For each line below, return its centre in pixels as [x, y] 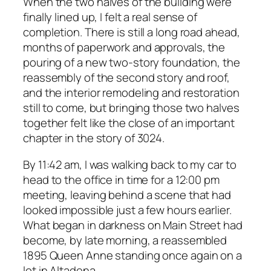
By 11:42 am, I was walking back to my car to [130, 164]
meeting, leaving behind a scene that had [127, 194]
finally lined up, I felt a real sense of [110, 17]
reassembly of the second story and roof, [126, 78]
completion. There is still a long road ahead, [132, 32]
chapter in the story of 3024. [94, 138]
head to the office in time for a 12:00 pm [121, 179]
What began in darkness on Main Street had [133, 225]
